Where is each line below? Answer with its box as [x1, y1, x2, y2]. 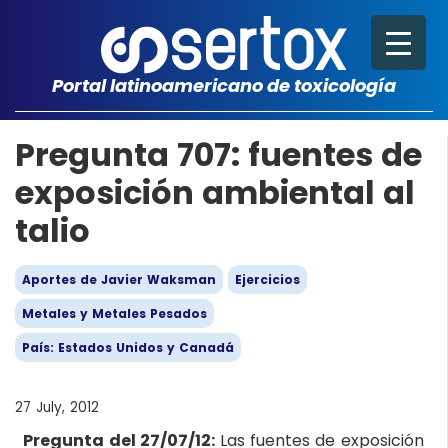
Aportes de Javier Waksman [22, 271, 216, 288]
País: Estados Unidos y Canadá [22, 339, 234, 356]
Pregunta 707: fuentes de [15, 132, 422, 177]
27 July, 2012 [15, 398, 99, 417]
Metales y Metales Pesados [22, 305, 207, 322]
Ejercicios [235, 271, 300, 288]
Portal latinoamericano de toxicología [52, 73, 396, 98]
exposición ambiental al [15, 170, 415, 215]
